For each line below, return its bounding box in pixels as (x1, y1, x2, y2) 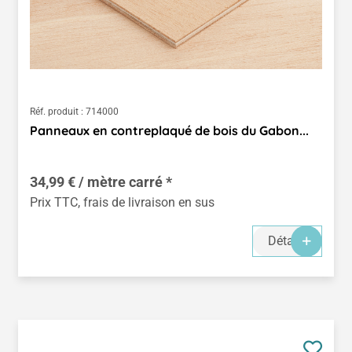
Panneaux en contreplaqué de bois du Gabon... (30, 122, 309, 138)
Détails (268, 233, 306, 248)
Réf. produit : (30, 105, 83, 117)
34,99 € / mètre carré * (30, 173, 172, 190)
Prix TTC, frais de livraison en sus (30, 194, 214, 210)
